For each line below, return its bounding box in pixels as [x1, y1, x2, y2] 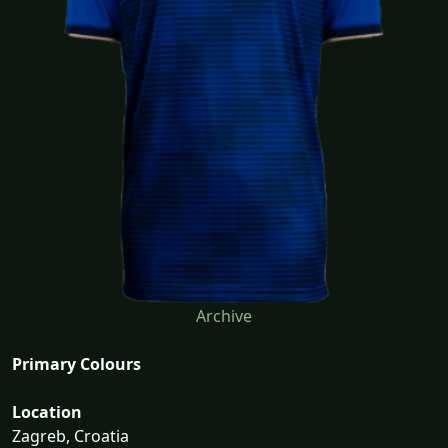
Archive [196, 305, 252, 328]
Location [12, 401, 82, 424]
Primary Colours [12, 353, 141, 376]
